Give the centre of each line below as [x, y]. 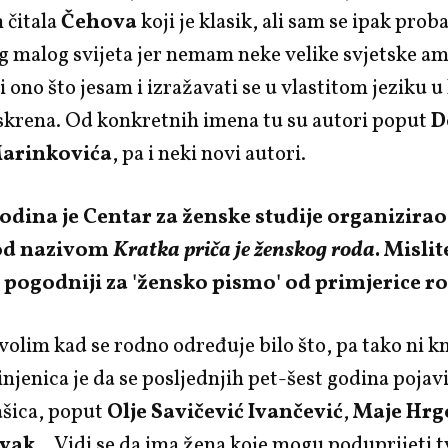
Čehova [101, 23]
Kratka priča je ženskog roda [244, 251]
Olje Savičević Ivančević [225, 413]
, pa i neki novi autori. [209, 155]
